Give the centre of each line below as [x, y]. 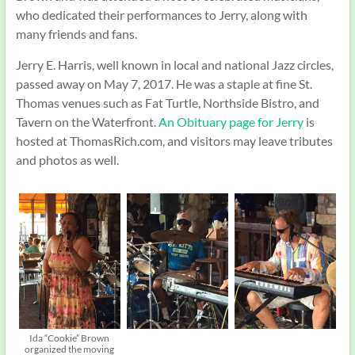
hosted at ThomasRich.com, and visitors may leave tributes [174, 141]
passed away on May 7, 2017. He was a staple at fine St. [164, 84]
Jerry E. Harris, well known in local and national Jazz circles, [174, 65]
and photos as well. [67, 160]
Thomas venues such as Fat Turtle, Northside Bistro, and [167, 103]
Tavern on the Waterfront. [87, 122]
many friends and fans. [76, 34]
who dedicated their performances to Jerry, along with [161, 15]
